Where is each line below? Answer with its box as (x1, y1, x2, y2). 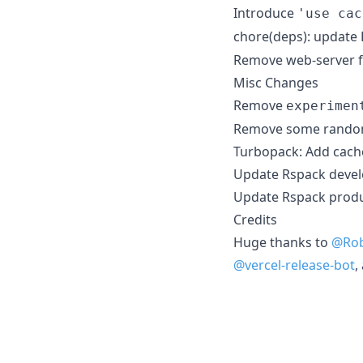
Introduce (233, 3, 297, 22)
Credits (233, 210, 277, 228)
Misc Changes (233, 73, 318, 92)
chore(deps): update (233, 27, 361, 45)
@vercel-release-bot (233, 255, 355, 274)
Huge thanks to (233, 233, 331, 251)
